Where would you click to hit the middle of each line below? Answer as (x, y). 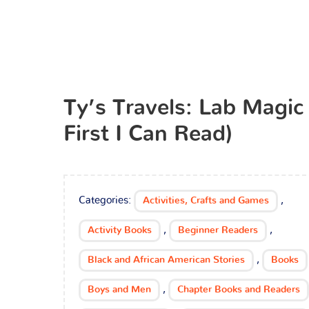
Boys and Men (119, 290)
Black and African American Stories (166, 260)
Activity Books (120, 230)
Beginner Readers (218, 230)
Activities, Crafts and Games (206, 201)
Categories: (106, 200)
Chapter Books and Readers (239, 290)
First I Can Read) (148, 134)
